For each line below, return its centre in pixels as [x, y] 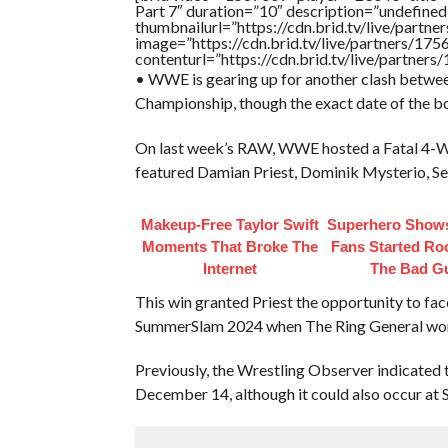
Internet [229, 268]
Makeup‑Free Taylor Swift [229, 224]
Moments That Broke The [229, 246]
